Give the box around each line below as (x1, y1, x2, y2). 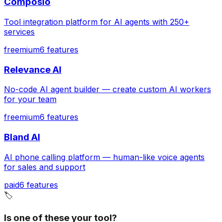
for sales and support (4, 162, 85, 172)
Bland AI (4, 131, 40, 143)
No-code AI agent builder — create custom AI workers (4, 84, 211, 95)
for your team (4, 94, 56, 105)
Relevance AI (4, 63, 61, 75)
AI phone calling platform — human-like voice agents (4, 152, 205, 162)
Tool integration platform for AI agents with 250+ (4, 16, 189, 27)
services (4, 26, 35, 37)
